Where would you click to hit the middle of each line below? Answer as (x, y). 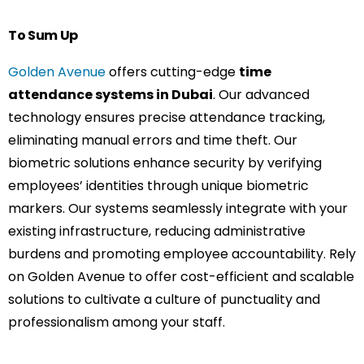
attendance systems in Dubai (110, 94)
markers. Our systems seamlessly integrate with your (178, 208)
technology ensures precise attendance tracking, (167, 117)
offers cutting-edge (174, 71)
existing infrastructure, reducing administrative (157, 231)
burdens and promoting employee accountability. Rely (182, 253)
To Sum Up (43, 35)
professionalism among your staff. (117, 322)
